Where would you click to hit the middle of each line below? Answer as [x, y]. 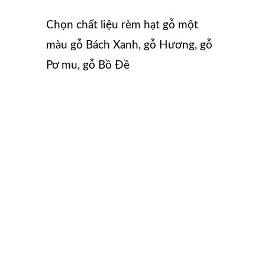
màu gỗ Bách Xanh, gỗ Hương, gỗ [129, 45]
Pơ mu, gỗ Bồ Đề [88, 65]
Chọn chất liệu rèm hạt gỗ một [122, 25]
